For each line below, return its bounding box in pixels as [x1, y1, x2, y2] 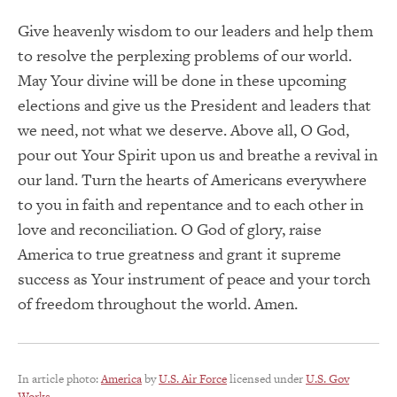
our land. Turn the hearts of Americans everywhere [18, 167, 367, 191]
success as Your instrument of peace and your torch [18, 267, 370, 290]
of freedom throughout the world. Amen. [18, 292, 298, 315]
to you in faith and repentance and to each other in [18, 192, 363, 215]
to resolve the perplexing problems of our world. [18, 43, 352, 66]
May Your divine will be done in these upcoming [18, 68, 346, 91]
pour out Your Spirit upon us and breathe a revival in [18, 143, 378, 166]
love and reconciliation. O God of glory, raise [18, 217, 322, 240]
